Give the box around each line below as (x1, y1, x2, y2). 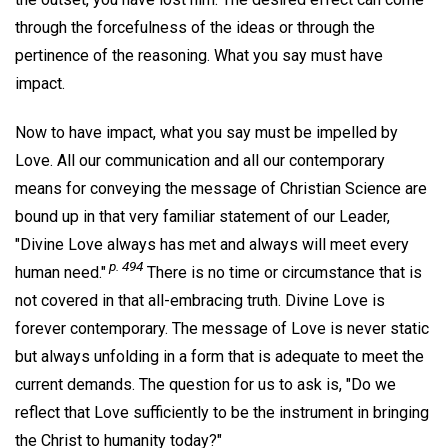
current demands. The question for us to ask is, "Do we (15, 374, 396, 394)
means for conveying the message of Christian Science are (15, 178, 427, 198)
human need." (15, 262, 106, 282)
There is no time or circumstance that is (143, 262, 422, 282)
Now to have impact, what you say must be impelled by (15, 122, 398, 142)
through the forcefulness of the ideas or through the (15, 17, 375, 37)
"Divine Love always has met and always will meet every (15, 234, 409, 254)
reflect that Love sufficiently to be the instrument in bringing (15, 402, 429, 422)
